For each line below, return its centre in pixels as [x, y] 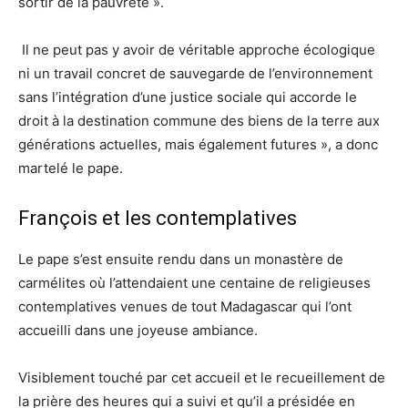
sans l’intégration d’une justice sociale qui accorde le [188, 97]
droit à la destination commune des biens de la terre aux [199, 120]
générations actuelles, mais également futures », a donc [198, 144]
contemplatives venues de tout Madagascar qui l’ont [185, 306]
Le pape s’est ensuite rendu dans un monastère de [181, 259]
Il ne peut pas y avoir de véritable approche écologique [197, 49]
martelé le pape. [71, 168]
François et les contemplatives [158, 218]
